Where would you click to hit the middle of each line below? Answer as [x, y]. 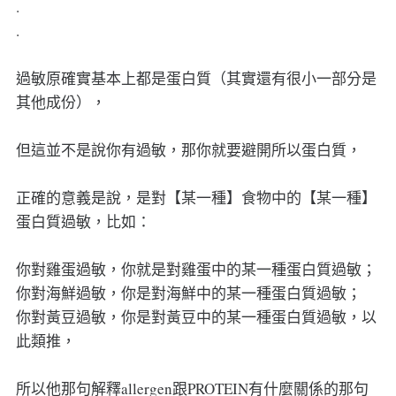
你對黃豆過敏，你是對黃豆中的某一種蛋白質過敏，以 [196, 316]
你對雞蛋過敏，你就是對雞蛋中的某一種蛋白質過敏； [196, 269]
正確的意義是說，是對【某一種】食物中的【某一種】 [196, 197]
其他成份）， [61, 102]
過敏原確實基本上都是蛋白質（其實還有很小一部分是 [196, 78]
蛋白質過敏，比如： [83, 221]
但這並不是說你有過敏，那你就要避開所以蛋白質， [188, 149]
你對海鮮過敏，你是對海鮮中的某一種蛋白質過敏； [188, 293]
